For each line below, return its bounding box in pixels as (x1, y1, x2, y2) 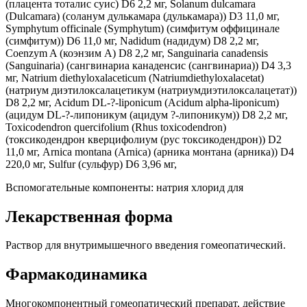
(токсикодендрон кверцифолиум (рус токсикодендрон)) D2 (5, 133, 282, 145)
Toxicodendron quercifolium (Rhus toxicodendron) (5, 121, 226, 133)
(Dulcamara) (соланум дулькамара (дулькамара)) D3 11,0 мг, (5, 10, 280, 22)
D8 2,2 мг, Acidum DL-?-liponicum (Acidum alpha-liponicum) (5, 96, 279, 108)
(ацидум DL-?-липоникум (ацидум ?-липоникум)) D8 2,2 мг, (5, 108, 288, 121)
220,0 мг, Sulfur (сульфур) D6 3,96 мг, (5, 158, 177, 170)
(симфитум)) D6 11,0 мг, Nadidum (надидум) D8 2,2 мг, (5, 34, 259, 47)
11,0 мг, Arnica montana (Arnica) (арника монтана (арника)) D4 (5, 145, 294, 158)
